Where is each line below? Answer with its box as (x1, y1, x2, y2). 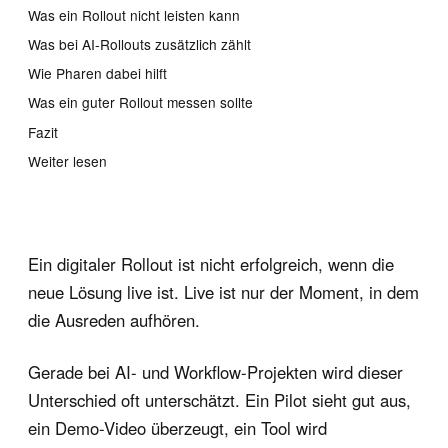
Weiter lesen (28, 150, 107, 171)
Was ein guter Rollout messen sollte (28, 92, 253, 113)
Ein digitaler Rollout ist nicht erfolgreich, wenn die (28, 251, 394, 276)
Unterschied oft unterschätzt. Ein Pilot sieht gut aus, (28, 387, 411, 412)
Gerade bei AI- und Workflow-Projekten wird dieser (28, 359, 403, 384)
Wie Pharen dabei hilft (28, 63, 167, 84)
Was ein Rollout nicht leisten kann (28, 4, 240, 25)
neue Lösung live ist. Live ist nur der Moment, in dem (28, 279, 419, 304)
